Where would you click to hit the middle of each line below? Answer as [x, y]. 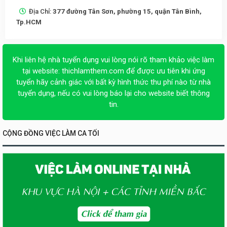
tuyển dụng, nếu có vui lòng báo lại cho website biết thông [113, 93]
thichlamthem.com [93, 71]
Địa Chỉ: [41, 11]
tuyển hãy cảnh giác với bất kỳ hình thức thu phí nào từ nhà [113, 82]
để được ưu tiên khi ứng [164, 71]
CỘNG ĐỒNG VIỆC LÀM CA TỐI [51, 133]
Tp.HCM [29, 22]
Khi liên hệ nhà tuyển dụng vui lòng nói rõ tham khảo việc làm [113, 60]
